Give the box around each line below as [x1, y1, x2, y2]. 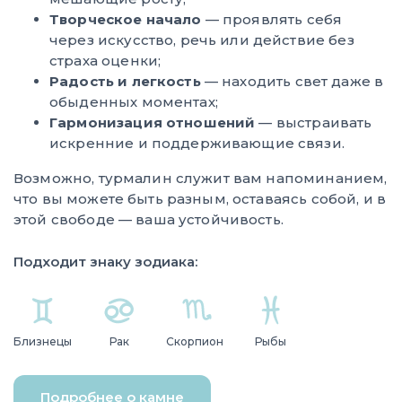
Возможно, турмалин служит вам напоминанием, [13, 169, 388, 187]
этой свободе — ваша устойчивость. [13, 210, 284, 228]
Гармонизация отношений [49, 113, 256, 131]
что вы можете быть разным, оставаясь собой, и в [13, 189, 387, 207]
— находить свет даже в [200, 72, 384, 90]
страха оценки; [49, 51, 162, 69]
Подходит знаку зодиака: [13, 252, 197, 270]
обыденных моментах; [49, 92, 218, 110]
